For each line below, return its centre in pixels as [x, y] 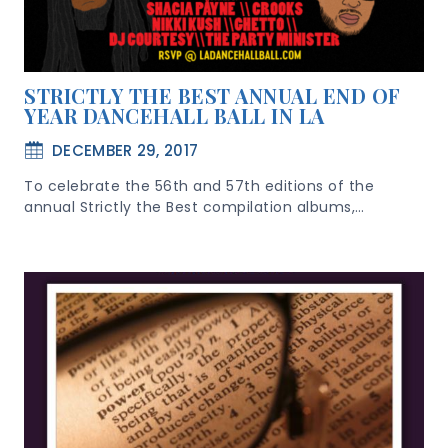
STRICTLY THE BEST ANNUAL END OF [212, 95]
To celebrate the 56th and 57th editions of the [199, 186]
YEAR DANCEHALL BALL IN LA [174, 115]
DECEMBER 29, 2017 [125, 150]
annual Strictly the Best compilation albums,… [194, 207]
